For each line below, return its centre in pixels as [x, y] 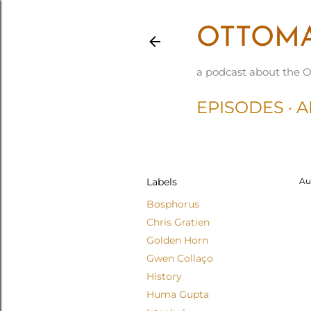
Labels [162, 182]
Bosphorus [173, 204]
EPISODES [240, 107]
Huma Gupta [178, 294]
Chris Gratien [178, 222]
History [164, 276]
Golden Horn [177, 240]
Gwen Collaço [180, 258]
